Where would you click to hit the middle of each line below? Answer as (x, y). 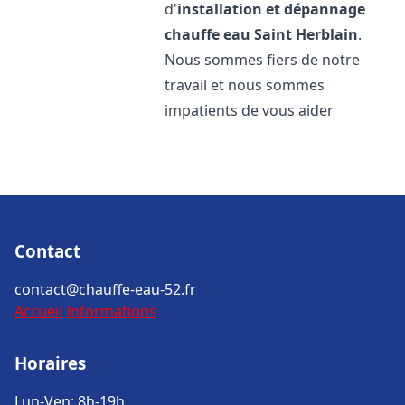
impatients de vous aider (250, 110)
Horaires (50, 363)
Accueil (38, 311)
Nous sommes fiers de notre (263, 60)
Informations (111, 311)
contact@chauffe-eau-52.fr (105, 289)
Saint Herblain (306, 34)
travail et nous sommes (245, 85)
